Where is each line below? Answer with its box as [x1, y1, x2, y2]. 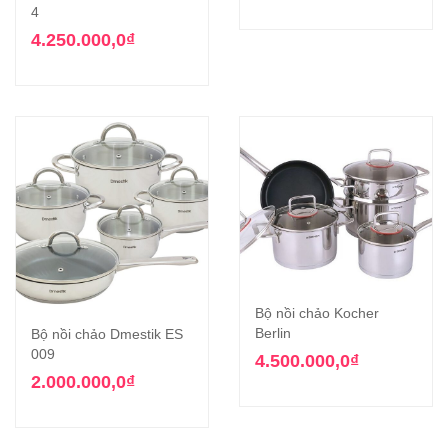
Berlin [255, 324, 291, 341]
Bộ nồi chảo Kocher [255, 304, 379, 321]
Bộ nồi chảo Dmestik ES [31, 326, 183, 343]
